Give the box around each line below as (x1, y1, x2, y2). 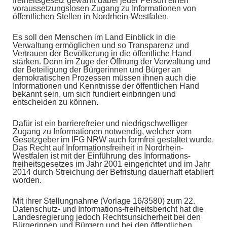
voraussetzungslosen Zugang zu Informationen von (13, 4, 196, 13)
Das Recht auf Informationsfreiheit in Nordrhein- (13, 143, 183, 152)
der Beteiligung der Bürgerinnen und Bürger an (13, 65, 181, 74)
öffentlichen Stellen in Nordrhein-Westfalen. (13, 12, 169, 21)
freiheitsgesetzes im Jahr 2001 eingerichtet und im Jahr (13, 159, 210, 168)
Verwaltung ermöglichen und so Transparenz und (13, 41, 189, 50)
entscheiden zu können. (13, 98, 98, 107)
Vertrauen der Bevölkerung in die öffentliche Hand (13, 49, 192, 58)
